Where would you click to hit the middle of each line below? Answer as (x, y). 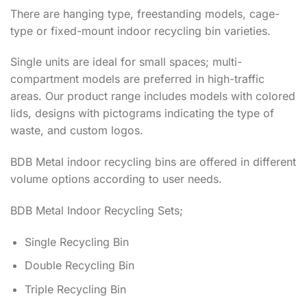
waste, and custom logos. (77, 131)
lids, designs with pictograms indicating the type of (142, 113)
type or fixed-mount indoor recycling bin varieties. (140, 30)
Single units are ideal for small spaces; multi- (126, 62)
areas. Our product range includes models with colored (153, 96)
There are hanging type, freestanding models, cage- (145, 13)
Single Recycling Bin (76, 242)
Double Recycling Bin (79, 266)
